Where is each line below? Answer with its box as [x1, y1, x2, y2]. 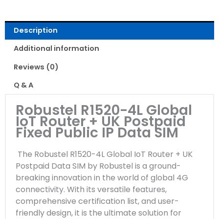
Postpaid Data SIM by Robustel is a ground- [16, 160, 181, 172]
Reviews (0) [13, 62, 59, 72]
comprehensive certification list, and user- [16, 196, 179, 207]
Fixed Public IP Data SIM [16, 123, 178, 142]
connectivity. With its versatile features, [16, 184, 167, 196]
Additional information [13, 44, 99, 54]
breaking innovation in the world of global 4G [16, 172, 188, 184]
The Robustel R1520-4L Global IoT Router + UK [18, 149, 193, 160]
